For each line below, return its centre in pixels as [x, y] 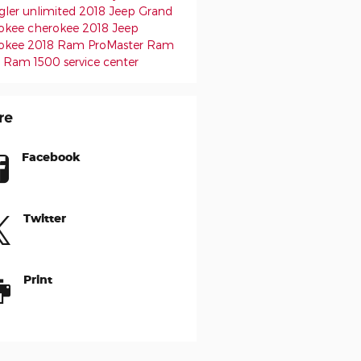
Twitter [44, 218]
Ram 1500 [33, 61]
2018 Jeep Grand [125, 10]
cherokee [54, 27]
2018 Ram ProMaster [87, 44]
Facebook [51, 156]
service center [101, 61]
